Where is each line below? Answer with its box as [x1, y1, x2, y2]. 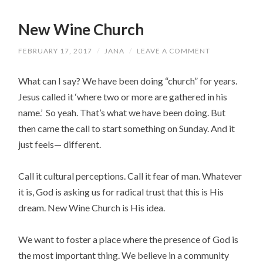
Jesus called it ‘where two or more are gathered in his [18, 90, 228, 102]
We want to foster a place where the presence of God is [18, 234, 239, 245]
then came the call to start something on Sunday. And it [18, 122, 235, 134]
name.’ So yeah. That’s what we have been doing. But [18, 106, 226, 118]
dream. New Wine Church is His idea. [18, 201, 166, 213]
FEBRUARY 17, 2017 [18, 46, 93, 55]
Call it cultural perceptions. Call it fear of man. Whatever [18, 170, 242, 181]
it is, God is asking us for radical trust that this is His [18, 186, 224, 197]
